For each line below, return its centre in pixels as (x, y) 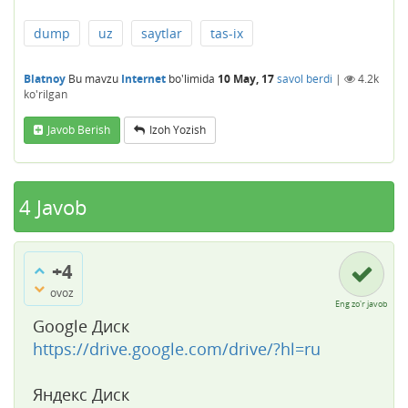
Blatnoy (45, 78)
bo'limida (190, 78)
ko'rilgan (46, 94)
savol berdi (305, 78)
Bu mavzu (95, 78)
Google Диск (81, 326)
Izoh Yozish (178, 129)
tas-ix (227, 33)
